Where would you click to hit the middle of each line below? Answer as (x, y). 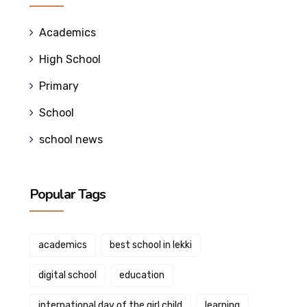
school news (71, 139)
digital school (67, 275)
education (142, 275)
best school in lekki (150, 245)
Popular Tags (67, 194)
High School (70, 59)
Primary (59, 86)
